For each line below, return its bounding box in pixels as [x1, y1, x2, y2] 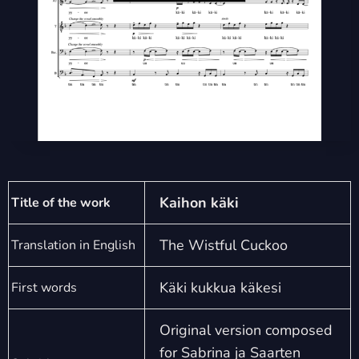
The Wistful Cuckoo [159, 236, 288, 256]
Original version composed [159, 321, 333, 341]
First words [11, 279, 77, 297]
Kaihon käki [159, 193, 239, 213]
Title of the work [11, 194, 111, 212]
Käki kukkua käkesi [159, 278, 281, 298]
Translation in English [11, 236, 135, 255]
